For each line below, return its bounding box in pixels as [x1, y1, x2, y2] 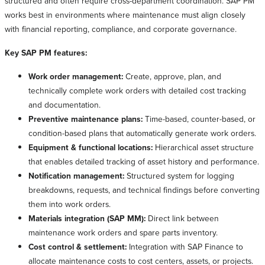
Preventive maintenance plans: [28, 113, 145, 125]
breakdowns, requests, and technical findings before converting [28, 184, 260, 196]
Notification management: [28, 170, 127, 182]
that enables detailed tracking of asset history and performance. [28, 156, 259, 167]
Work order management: [28, 70, 125, 83]
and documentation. [28, 99, 101, 111]
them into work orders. [28, 198, 111, 210]
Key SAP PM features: [5, 47, 87, 59]
